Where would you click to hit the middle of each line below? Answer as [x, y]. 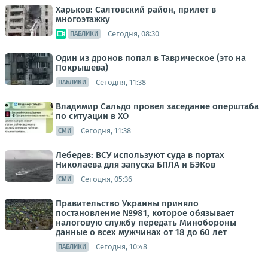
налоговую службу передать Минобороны [146, 223]
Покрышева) [82, 68]
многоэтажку [83, 19]
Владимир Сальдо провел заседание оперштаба [157, 107]
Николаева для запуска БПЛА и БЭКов [135, 165]
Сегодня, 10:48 [121, 246]
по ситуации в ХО [92, 116]
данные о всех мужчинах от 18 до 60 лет [141, 232]
